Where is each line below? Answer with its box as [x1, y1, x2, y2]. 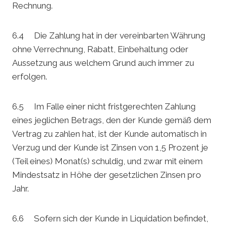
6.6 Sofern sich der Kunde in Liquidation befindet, [12, 213, 208, 224]
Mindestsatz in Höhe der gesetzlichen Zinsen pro [12, 170, 201, 180]
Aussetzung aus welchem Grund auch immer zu [12, 58, 194, 68]
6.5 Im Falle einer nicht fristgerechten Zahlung [12, 101, 196, 112]
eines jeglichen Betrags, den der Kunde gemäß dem [12, 115, 211, 126]
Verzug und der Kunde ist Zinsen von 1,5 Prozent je [12, 142, 208, 153]
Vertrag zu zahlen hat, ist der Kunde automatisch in [12, 129, 207, 139]
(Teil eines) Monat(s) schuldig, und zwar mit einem [12, 156, 203, 167]
